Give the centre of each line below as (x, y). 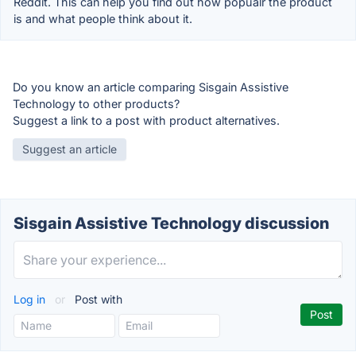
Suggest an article (70, 149)
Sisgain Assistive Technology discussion (171, 224)
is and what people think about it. (103, 19)
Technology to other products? (96, 104)
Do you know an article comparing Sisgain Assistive (151, 87)
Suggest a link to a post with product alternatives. (146, 121)
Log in (31, 300)
